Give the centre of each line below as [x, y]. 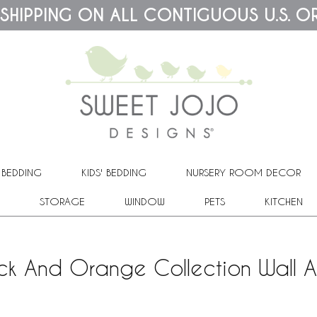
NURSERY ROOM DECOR [243, 172]
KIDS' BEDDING [114, 172]
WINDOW [144, 201]
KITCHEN [283, 201]
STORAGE [62, 201]
